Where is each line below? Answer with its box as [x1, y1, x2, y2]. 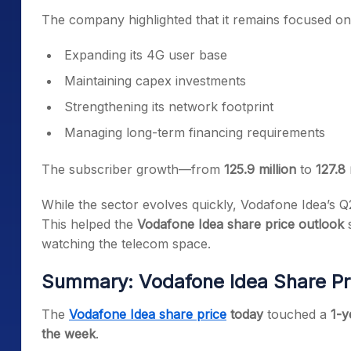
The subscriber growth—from [42, 161, 224, 177]
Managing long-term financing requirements [64, 125, 325, 140]
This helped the [42, 216, 137, 232]
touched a [263, 306, 331, 322]
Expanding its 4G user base [64, 47, 227, 63]
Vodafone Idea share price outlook [137, 216, 344, 232]
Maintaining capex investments [64, 73, 246, 89]
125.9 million [224, 161, 296, 177]
